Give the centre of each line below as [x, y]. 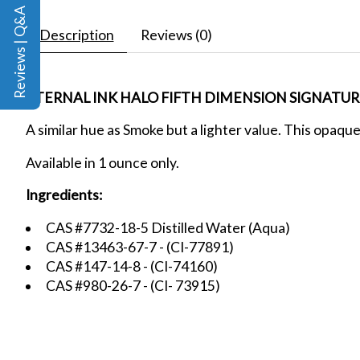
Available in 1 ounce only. [102, 162]
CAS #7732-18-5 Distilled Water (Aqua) [172, 227]
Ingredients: [64, 195]
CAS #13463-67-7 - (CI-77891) [144, 247]
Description [76, 35]
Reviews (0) [176, 35]
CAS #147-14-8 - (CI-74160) [134, 266]
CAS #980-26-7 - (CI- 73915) [133, 285]
